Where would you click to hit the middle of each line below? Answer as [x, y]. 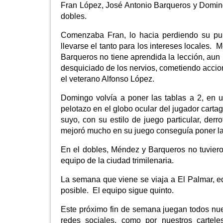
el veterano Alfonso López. [108, 79]
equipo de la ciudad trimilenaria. [117, 160]
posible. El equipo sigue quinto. [117, 190]
